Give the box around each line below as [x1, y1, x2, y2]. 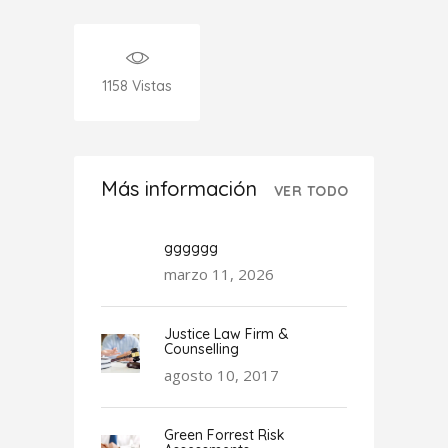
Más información [101, 175, 257, 201]
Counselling [164, 339, 239, 358]
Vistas [132, 76, 172, 95]
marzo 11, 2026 [164, 263, 274, 284]
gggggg [164, 238, 218, 257]
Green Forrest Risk [164, 425, 285, 444]
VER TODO [273, 181, 349, 200]
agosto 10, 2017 [164, 364, 279, 385]
